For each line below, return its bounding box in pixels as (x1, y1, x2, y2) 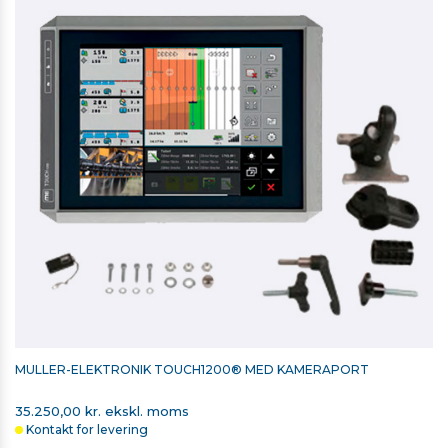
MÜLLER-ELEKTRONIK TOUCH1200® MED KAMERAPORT (15, 362, 372, 378)
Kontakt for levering (26, 422, 148, 438)
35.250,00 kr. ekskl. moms (15, 403, 189, 420)
